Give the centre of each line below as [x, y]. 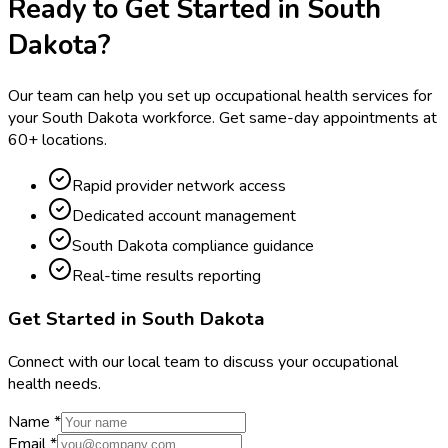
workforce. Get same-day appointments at [289, 118]
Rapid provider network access [179, 186]
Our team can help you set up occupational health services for [220, 96]
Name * [34, 421]
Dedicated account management [184, 216]
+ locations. [67, 140]
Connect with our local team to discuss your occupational [203, 361]
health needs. [54, 383]
